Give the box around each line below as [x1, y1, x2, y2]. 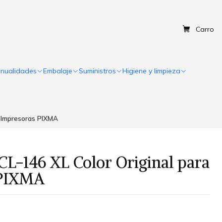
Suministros [79, 66, 116, 75]
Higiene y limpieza [122, 66, 180, 75]
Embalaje [43, 66, 72, 75]
